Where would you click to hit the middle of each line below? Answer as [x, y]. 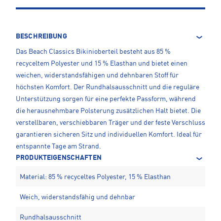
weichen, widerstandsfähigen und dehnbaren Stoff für [97, 76]
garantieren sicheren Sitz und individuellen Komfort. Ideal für [109, 135]
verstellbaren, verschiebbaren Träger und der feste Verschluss [110, 123]
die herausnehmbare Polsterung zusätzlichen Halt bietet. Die [108, 111]
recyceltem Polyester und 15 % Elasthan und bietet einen [102, 64]
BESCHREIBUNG [41, 37]
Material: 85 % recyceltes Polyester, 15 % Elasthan [95, 177]
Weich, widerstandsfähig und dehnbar [77, 198]
